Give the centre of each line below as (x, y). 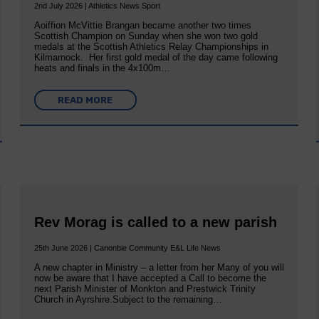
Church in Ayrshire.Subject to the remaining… (128, 300)
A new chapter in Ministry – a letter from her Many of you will (159, 268)
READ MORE (85, 100)
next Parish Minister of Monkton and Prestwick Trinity (145, 289)
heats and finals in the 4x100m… (102, 68)
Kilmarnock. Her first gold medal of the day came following (156, 57)
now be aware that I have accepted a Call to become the (150, 278)
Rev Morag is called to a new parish (155, 222)
